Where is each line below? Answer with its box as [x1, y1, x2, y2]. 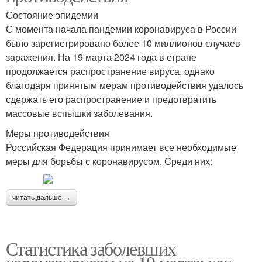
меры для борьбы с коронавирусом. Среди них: [6, 154, 212, 168]
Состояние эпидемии [6, 8, 98, 22]
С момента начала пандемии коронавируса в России [6, 22, 236, 36]
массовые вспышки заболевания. [6, 106, 153, 120]
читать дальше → [12, 194, 71, 202]
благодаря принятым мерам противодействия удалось [6, 78, 243, 92]
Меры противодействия [6, 126, 109, 140]
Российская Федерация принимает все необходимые [6, 140, 236, 154]
